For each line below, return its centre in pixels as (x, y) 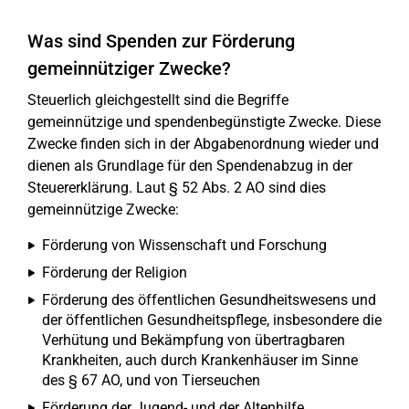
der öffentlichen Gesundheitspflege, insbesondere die (212, 320)
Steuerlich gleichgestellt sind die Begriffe (158, 100)
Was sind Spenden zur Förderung (161, 41)
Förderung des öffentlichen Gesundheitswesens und (209, 300)
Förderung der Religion (115, 273)
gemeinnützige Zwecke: (103, 210)
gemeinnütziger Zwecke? (129, 68)
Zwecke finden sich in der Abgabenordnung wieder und (203, 144)
